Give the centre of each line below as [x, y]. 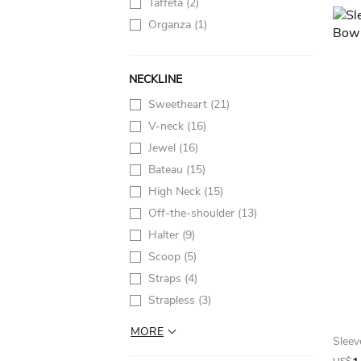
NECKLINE [156, 79]
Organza [171, 25]
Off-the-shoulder [193, 213]
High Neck [176, 191]
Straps [166, 278]
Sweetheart [179, 104]
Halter [165, 235]
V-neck [168, 126]
